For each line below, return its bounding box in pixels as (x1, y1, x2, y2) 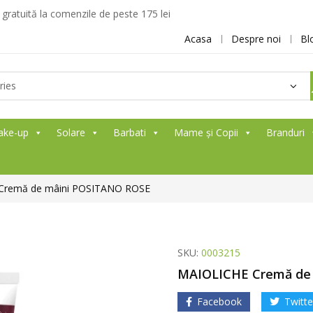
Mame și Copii (174, 126, 238, 139)
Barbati (113, 126, 146, 139)
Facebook (197, 295, 242, 308)
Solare (57, 126, 85, 139)
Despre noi (231, 32, 281, 45)
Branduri (266, 126, 305, 139)
